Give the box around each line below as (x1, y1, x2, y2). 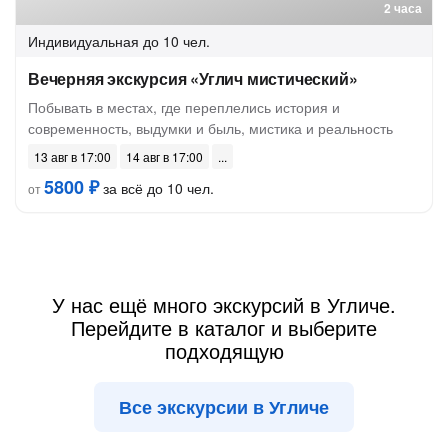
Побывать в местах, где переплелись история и (28, 97, 340, 117)
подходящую (164, 336, 284, 365)
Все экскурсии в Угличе (119, 394, 329, 420)
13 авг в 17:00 (34, 148, 111, 165)
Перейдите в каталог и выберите (71, 313, 377, 342)
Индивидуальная (28, 31, 139, 51)
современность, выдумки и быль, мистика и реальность (28, 118, 393, 138)
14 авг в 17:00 (126, 148, 203, 165)
